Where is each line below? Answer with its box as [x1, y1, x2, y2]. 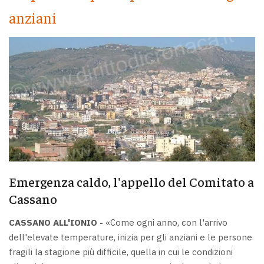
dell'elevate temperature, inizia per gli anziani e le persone [9, 231, 252, 243]
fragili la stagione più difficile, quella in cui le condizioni [9, 246, 233, 258]
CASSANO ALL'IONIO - [9, 216, 103, 228]
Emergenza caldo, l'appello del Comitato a [9, 173, 254, 190]
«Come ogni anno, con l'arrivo [103, 216, 227, 228]
